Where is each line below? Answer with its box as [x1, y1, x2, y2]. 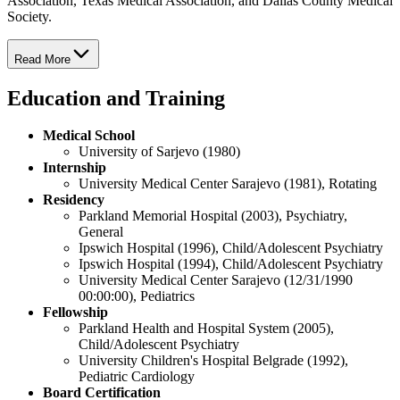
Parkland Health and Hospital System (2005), [79, 321, 334, 337]
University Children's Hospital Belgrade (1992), [79, 353, 348, 369]
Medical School [43, 128, 135, 144]
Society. [7, 8, 52, 24]
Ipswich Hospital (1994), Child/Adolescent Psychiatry [79, 256, 387, 272]
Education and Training [7, 86, 225, 110]
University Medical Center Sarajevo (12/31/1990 [79, 272, 353, 288]
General [79, 224, 127, 240]
